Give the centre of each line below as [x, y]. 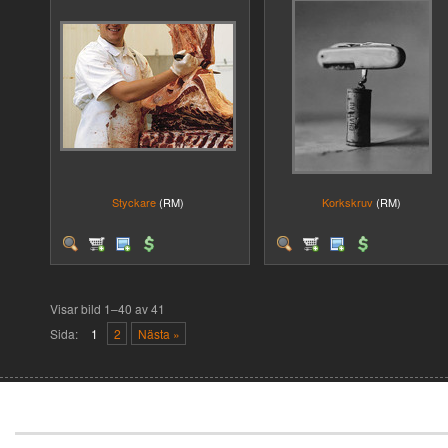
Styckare [133, 202]
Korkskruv [347, 202]
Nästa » [158, 333]
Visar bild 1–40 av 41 [107, 308]
